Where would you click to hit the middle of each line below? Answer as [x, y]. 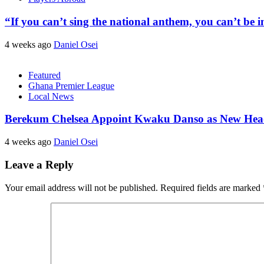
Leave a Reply [39, 164]
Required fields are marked [212, 187]
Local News [51, 96]
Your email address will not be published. [81, 187]
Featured [44, 75]
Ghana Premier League [71, 85]
